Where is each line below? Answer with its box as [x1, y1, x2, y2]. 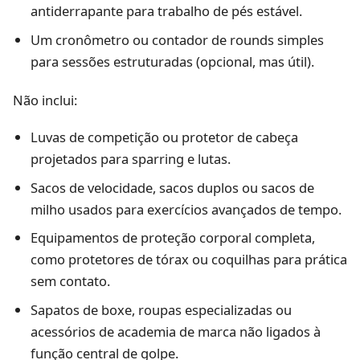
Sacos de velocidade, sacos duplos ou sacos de [30, 178, 314, 197]
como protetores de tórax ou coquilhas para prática [30, 250, 347, 269]
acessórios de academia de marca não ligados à [30, 322, 321, 342]
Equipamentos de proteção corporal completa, [30, 228, 315, 247]
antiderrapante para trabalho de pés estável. [30, 2, 302, 20]
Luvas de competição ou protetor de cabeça [30, 127, 298, 146]
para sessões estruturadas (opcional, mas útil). [30, 51, 314, 71]
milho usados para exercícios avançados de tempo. [30, 199, 342, 219]
